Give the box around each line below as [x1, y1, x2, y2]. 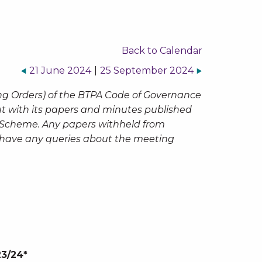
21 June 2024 [29, 65, 91, 76]
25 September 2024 [99, 65, 194, 76]
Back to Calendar [121, 45, 202, 56]
